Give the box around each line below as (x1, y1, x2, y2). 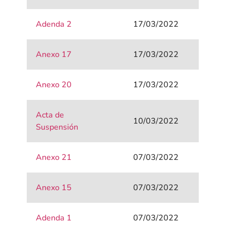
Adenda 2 (36, 19, 72, 30)
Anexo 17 (36, 49, 72, 61)
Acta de (36, 109, 65, 121)
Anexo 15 (36, 182, 72, 194)
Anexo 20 (36, 79, 72, 91)
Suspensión (36, 122, 79, 133)
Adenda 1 (36, 212, 72, 224)
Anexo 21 (36, 152, 72, 163)
